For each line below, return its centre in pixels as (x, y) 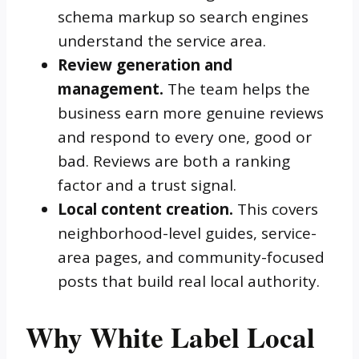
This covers (276, 209)
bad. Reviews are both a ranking (174, 161)
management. (111, 89)
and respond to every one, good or (185, 137)
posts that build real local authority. (189, 281)
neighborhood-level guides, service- (187, 233)
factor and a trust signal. (147, 185)
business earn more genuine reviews (191, 113)
